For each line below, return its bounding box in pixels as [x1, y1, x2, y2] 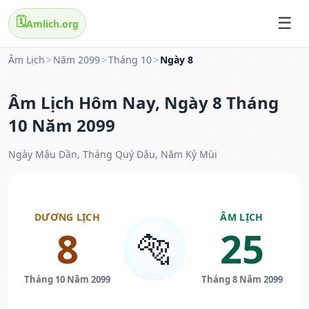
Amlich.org [26, 17, 79, 30]
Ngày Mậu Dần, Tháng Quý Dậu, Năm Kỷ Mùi [8, 148, 217, 161]
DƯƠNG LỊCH [34, 210, 100, 224]
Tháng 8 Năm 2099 [201, 273, 283, 286]
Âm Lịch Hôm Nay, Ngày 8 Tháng [8, 91, 279, 114]
